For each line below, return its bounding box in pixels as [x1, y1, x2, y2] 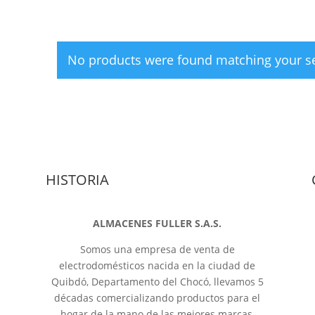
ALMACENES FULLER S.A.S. [93, 216, 222, 230]
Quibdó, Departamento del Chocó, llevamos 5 [51, 274, 264, 288]
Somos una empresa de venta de [79, 242, 235, 256]
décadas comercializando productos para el [54, 290, 261, 304]
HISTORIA [45, 170, 109, 190]
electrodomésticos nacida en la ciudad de [59, 258, 256, 272]
